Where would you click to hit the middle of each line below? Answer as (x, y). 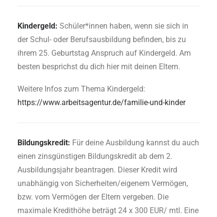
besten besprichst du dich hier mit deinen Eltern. (99, 67)
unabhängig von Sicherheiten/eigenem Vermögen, (103, 183)
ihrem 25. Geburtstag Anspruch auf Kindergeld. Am (104, 53)
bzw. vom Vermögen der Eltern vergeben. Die (93, 197)
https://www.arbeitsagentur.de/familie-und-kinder (101, 102)
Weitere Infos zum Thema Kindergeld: (81, 89)
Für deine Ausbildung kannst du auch (136, 143)
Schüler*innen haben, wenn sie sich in (123, 26)
